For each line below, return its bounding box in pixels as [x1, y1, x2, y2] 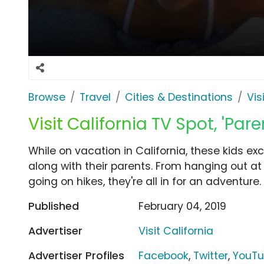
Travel [80, 90, 111, 104]
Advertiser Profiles [28, 248, 124, 263]
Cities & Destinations [125, 90, 233, 104]
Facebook [138, 248, 189, 263]
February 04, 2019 [138, 199, 227, 213]
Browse [28, 90, 65, 104]
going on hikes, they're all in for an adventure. [28, 174, 261, 189]
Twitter [193, 248, 229, 263]
